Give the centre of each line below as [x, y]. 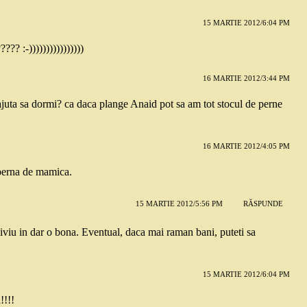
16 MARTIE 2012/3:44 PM [246, 78]
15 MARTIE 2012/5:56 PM [179, 204]
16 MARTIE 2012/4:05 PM [246, 146]
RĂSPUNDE [263, 204]
